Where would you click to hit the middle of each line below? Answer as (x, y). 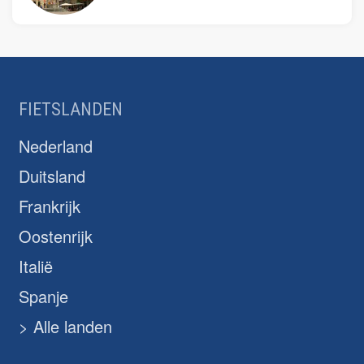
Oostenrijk (56, 236)
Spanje (43, 296)
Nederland (56, 145)
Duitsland (52, 175)
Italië (36, 266)
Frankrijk (50, 206)
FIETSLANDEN (71, 109)
